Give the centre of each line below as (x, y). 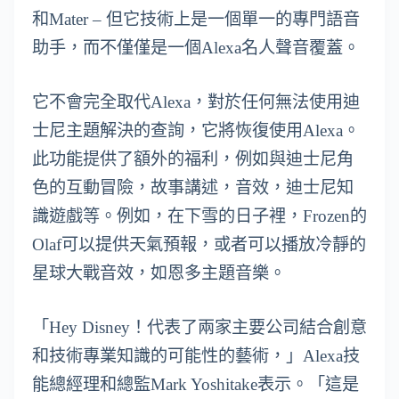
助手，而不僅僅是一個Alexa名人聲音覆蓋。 (196, 48)
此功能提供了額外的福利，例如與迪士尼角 (193, 159)
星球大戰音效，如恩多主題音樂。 (159, 273)
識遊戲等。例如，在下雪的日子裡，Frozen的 (199, 216)
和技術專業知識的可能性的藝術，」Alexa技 (196, 356)
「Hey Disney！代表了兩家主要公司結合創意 (199, 328)
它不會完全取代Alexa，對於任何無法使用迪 (196, 102)
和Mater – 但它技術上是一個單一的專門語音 (196, 20)
